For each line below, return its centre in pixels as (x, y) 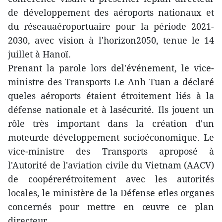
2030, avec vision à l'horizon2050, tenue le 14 (111, 40)
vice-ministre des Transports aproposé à (111, 151)
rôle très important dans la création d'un (111, 124)
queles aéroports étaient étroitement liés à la (111, 96)
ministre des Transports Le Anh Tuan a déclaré (111, 82)
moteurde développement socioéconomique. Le (111, 138)
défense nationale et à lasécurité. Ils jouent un (111, 110)
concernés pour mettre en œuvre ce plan (111, 207)
